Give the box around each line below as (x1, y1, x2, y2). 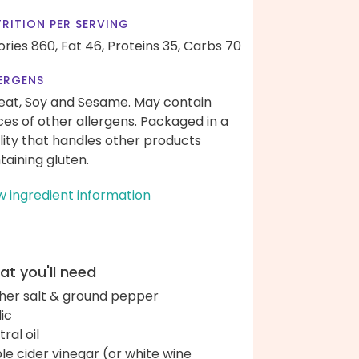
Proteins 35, (107, 37, 180, 55)
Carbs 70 (184, 37, 241, 55)
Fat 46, (61, 37, 104, 55)
